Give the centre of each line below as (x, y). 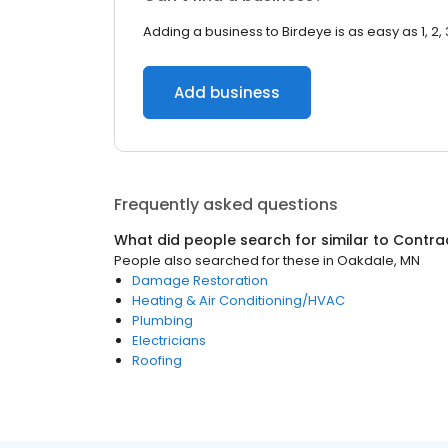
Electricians (169, 340)
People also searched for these (217, 260)
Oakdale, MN (378, 260)
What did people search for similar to (253, 240)
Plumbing (162, 320)
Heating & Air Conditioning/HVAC (238, 300)
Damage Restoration (200, 280)
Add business (227, 92)
